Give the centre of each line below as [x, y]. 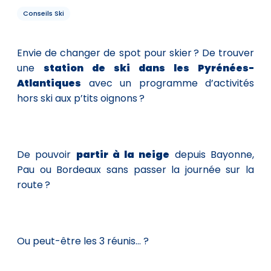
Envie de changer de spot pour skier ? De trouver [135, 53]
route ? [34, 184]
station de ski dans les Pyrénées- [149, 68]
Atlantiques [49, 83]
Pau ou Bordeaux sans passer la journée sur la [135, 169]
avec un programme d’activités [168, 83]
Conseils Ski [44, 13]
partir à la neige [123, 154]
